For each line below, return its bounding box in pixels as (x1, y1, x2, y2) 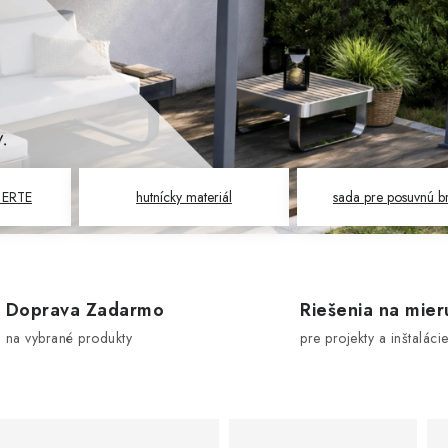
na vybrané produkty (5, 327, 132, 348)
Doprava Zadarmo (5, 296, 164, 323)
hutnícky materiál (135, 187, 232, 208)
